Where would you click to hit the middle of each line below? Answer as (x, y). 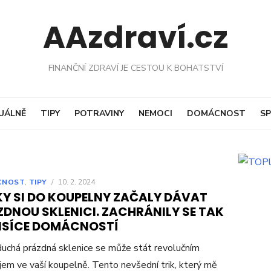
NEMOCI (155, 113)
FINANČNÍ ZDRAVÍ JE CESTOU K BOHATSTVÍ (135, 68)
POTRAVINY (99, 113)
